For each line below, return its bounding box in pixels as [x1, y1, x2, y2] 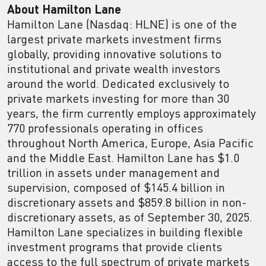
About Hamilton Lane [7, 2, 121, 16]
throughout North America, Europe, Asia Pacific [7, 135, 254, 150]
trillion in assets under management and [7, 165, 220, 180]
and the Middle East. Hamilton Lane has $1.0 [7, 150, 239, 165]
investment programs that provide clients [7, 239, 222, 254]
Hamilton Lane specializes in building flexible [7, 224, 243, 239]
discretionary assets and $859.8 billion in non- [7, 195, 247, 210]
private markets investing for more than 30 [7, 91, 229, 106]
